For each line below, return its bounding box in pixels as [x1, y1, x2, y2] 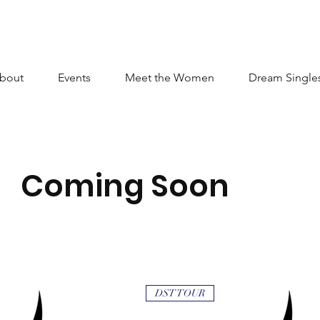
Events [57, 71, 91, 84]
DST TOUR [155, 287, 206, 300]
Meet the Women [124, 71, 214, 84]
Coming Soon [20, 164, 229, 207]
